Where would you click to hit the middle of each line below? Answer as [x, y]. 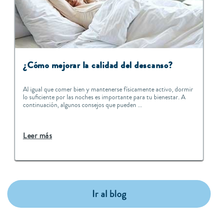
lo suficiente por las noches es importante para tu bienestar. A [104, 98]
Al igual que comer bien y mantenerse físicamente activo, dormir [108, 90]
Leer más [37, 136]
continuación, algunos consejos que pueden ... [82, 105]
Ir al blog [109, 194]
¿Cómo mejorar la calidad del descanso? [98, 65]
